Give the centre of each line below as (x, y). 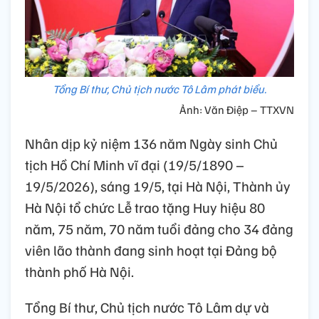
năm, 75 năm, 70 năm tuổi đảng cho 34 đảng (159, 229)
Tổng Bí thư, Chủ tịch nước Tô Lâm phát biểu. (159, 89)
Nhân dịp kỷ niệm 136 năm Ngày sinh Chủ (151, 143)
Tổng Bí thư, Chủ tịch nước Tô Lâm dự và (147, 307)
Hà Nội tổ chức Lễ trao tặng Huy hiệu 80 (145, 208)
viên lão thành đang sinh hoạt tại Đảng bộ (151, 250)
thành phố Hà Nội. (79, 272)
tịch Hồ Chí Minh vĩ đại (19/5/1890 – (135, 165)
